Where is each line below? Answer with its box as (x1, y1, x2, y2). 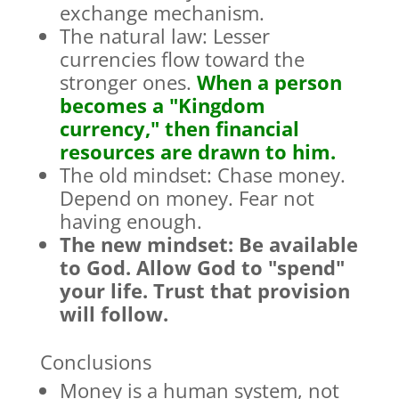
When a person (196, 69, 342, 96)
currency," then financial (59, 115, 299, 142)
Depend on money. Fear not (59, 184, 314, 212)
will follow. (59, 300, 168, 328)
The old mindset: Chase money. (59, 161, 346, 189)
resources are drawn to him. (59, 138, 336, 166)
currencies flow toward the (59, 45, 305, 73)
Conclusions (39, 348, 151, 376)
